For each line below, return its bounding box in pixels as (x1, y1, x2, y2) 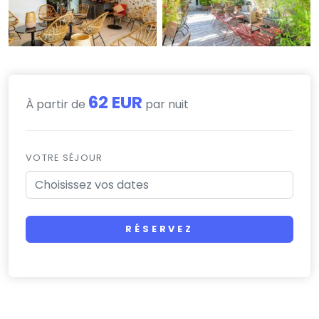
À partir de (26, 95, 88, 113)
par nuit (142, 95, 189, 113)
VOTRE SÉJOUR (26, 151, 103, 164)
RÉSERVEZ (125, 223, 194, 236)
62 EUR (88, 90, 142, 114)
